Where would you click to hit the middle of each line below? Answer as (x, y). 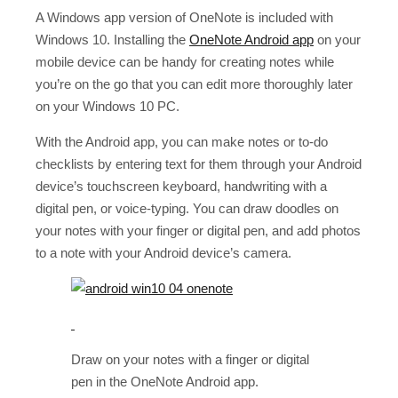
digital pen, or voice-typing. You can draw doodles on (187, 208)
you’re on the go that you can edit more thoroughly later (194, 84)
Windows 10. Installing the (112, 39)
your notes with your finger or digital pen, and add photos (198, 230)
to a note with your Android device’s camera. (163, 252)
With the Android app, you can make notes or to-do (182, 141)
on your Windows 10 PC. (107, 106)
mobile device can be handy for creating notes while (185, 61)
